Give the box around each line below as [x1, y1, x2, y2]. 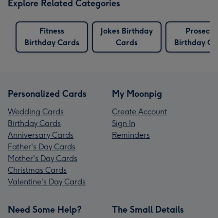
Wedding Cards [8, 107, 64, 116]
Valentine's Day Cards [8, 177, 86, 186]
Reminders [112, 130, 150, 140]
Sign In [112, 118, 135, 128]
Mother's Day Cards [8, 153, 77, 163]
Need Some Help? [8, 204, 82, 215]
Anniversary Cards [8, 130, 73, 140]
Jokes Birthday [101, 26, 153, 36]
